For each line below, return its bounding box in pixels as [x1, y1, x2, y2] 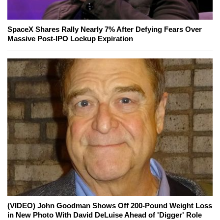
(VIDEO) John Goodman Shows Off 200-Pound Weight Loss [7, 201, 212, 210]
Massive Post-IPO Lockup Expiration [7, 34, 133, 43]
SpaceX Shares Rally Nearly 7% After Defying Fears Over [7, 25, 202, 34]
